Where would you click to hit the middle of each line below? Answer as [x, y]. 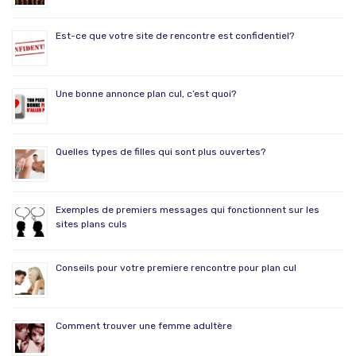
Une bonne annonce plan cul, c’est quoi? [146, 94]
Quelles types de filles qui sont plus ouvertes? [161, 152]
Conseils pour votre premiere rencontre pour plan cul [176, 268]
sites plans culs [91, 224]
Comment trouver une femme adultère [144, 326]
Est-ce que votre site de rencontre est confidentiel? [175, 36]
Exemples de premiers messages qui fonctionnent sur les [188, 210]
